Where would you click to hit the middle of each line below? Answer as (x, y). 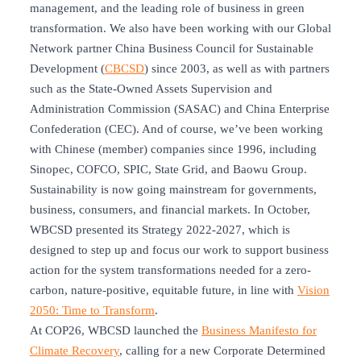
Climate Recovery (75, 351)
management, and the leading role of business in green (167, 8)
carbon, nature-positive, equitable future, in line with (164, 290)
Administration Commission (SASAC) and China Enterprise (180, 109)
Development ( (67, 69)
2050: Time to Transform (92, 311)
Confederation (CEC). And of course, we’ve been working (176, 129)
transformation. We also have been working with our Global (180, 29)
